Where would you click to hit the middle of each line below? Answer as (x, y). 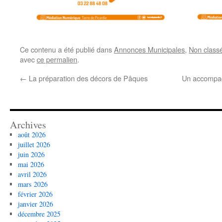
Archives (28, 124)
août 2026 (31, 134)
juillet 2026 (34, 144)
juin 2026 (31, 154)
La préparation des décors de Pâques (87, 78)
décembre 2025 (39, 214)
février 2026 (35, 194)
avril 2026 (32, 174)
